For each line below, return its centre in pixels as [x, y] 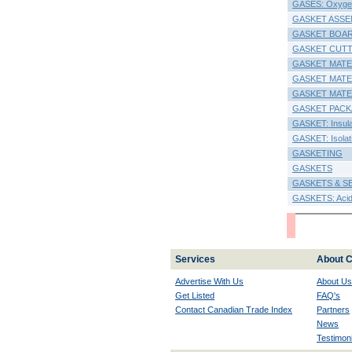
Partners [333, 310]
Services [195, 259]
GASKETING [317, 153]
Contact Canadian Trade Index [234, 310]
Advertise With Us [209, 281]
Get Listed [195, 295]
